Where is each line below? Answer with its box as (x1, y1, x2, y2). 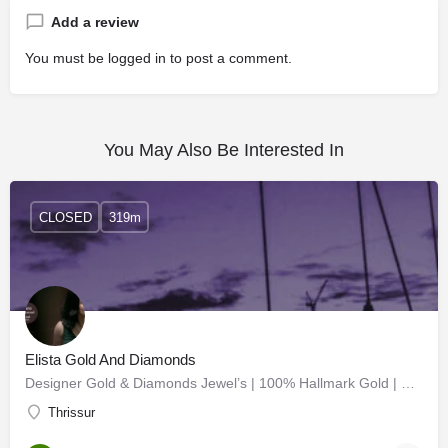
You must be (25, 50, 108, 66)
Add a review (51, 14, 139, 30)
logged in (108, 50, 166, 66)
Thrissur (48, 405, 95, 420)
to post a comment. (166, 50, 292, 66)
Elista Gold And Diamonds (25, 351, 196, 368)
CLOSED (38, 209, 92, 225)
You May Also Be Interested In (104, 140, 344, 160)
